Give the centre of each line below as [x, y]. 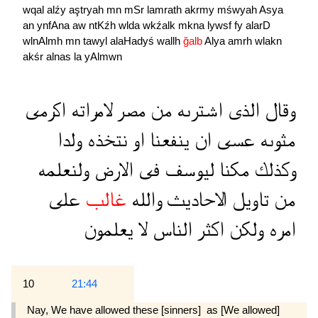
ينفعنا [167, 141]
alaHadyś [133, 41]
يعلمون [109, 230]
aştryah [88, 10]
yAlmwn [103, 57]
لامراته [89, 111]
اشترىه [197, 111]
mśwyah [238, 10]
